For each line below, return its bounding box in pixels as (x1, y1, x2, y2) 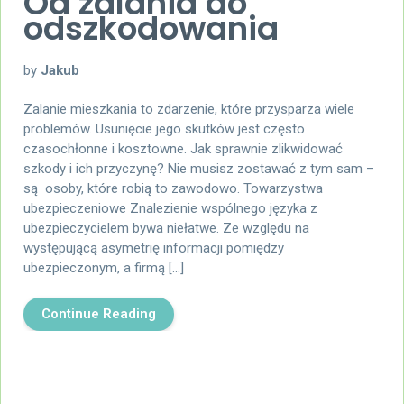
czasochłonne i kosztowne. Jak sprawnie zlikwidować (23, 141, 343, 158)
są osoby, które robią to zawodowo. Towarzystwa (23, 180, 323, 197)
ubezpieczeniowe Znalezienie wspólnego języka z (23, 200, 317, 217)
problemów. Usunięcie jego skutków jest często (23, 121, 305, 138)
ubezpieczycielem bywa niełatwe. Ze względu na (23, 220, 309, 237)
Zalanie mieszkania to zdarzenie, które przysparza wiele (23, 101, 354, 118)
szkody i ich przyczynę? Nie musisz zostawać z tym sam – (23, 161, 374, 178)
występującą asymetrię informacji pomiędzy (23, 240, 284, 257)
